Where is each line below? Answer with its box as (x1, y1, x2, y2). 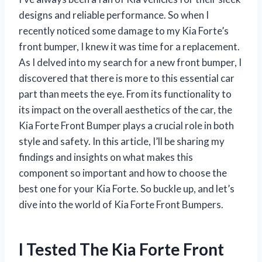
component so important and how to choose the (19, 167, 227, 180)
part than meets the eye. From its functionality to (19, 88, 232, 101)
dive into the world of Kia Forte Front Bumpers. (19, 198, 223, 211)
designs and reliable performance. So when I (19, 9, 209, 22)
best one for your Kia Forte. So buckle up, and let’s (19, 182, 235, 195)
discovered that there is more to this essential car (19, 72, 235, 85)
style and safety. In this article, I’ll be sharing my (19, 135, 225, 148)
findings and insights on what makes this (19, 151, 193, 164)
